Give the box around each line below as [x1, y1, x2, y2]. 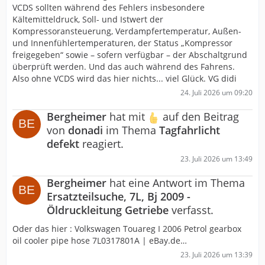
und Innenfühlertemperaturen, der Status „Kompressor [12, 37, 232, 49]
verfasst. [169, 203, 214, 218]
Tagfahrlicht [159, 123, 220, 138]
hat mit [106, 109, 148, 124]
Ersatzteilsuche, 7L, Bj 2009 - [47, 189, 190, 204]
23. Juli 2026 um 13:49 [180, 154, 253, 164]
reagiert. [79, 137, 124, 151]
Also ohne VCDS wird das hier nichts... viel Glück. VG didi [12, 72, 237, 84]
